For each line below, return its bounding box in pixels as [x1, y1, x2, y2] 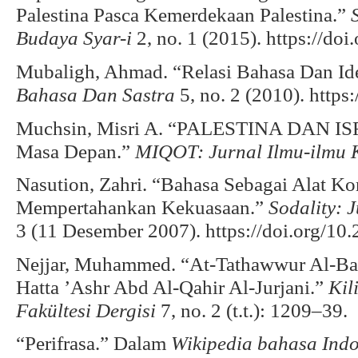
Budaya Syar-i [16, 26, 132, 50]
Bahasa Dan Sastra [16, 83, 175, 105]
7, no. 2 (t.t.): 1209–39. [156, 298, 348, 321]
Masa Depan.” [16, 139, 135, 162]
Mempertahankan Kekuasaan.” [16, 196, 268, 219]
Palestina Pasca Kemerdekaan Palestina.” [16, 3, 351, 26]
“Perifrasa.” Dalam [16, 332, 171, 355]
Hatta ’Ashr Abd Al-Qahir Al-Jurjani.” [16, 275, 328, 298]
